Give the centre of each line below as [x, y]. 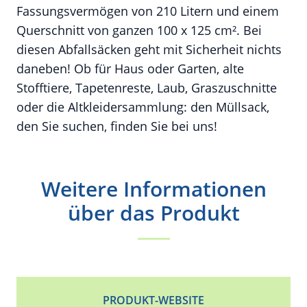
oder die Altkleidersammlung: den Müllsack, [143, 107]
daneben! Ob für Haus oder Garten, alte [130, 69]
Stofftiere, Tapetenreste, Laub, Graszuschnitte [147, 88]
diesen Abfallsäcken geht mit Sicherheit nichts [149, 49]
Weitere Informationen [153, 189]
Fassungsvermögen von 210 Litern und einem [148, 11]
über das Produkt [153, 213]
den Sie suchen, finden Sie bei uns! [117, 126]
